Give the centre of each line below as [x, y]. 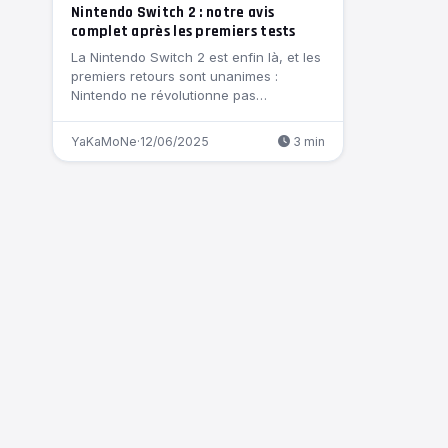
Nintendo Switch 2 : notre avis [173, 12]
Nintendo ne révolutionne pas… [169, 95]
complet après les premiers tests [183, 31]
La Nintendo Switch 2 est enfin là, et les [196, 57]
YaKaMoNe [104, 141]
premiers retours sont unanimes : [174, 76]
